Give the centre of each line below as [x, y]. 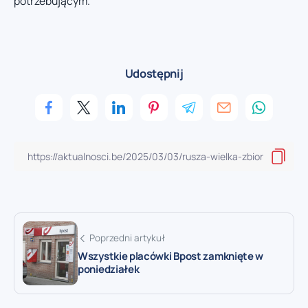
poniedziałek [109, 269]
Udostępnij [154, 74]
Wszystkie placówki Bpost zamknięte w [171, 256]
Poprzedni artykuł [127, 238]
